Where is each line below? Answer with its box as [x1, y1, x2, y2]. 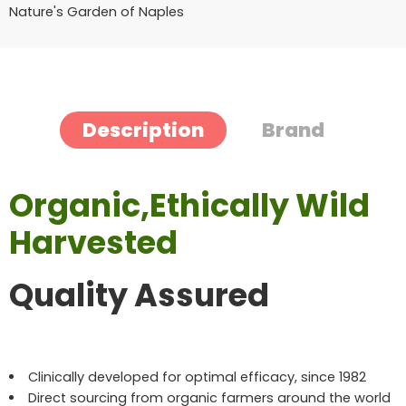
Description [82, 115, 204, 144]
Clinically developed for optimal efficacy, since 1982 [27, 367, 366, 386]
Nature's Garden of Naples [9, 2, 184, 21]
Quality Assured [9, 273, 269, 317]
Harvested [9, 219, 178, 265]
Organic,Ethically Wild [9, 182, 370, 227]
